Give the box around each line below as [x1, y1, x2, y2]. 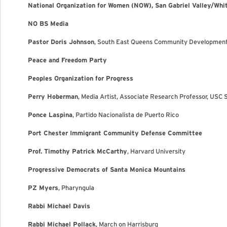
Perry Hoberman [28, 93, 78, 100]
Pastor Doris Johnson [28, 38, 94, 46]
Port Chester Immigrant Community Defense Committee [28, 129, 202, 137]
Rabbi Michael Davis [28, 202, 90, 210]
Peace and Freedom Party [28, 56, 107, 64]
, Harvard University [127, 147, 185, 155]
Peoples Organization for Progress [28, 74, 133, 82]
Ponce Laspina [28, 111, 72, 119]
